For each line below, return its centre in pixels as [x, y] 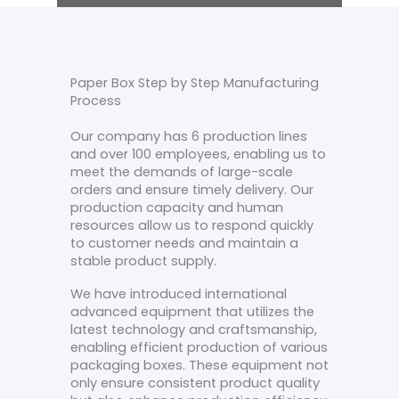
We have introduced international [179, 294]
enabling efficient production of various [199, 348]
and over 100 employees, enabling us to [198, 154]
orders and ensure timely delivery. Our [192, 189]
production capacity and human [177, 207]
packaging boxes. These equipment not [199, 366]
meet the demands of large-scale [182, 171]
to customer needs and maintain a [184, 243]
